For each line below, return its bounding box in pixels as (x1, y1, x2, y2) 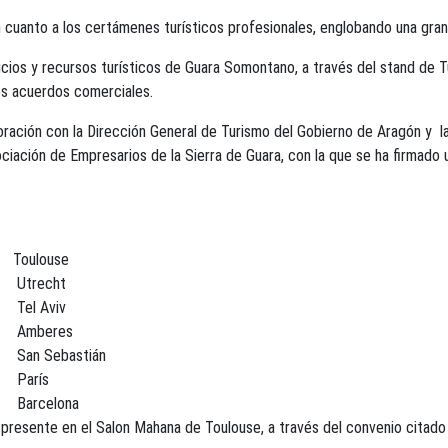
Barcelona (12, 394, 83, 413)
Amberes (12, 322, 73, 341)
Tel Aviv (12, 298, 66, 317)
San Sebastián (12, 346, 106, 365)
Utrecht (12, 274, 66, 293)
